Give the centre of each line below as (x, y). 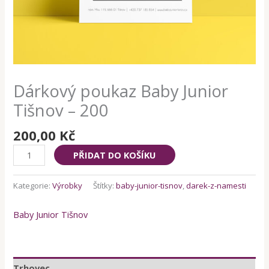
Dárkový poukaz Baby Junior (121, 91)
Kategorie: (33, 186)
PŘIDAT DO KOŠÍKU (115, 155)
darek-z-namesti (216, 186)
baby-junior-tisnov (150, 186)
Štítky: (105, 186)
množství (31, 248)
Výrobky (68, 186)
